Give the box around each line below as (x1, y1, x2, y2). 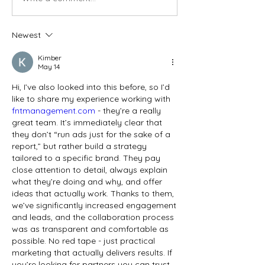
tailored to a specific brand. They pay (12, 152, 160, 163)
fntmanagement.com (12, 105, 95, 116)
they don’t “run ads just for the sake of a (12, 128, 170, 140)
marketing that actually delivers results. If (12, 247, 172, 258)
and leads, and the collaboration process (12, 211, 174, 222)
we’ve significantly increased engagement (12, 199, 176, 211)
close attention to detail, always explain (12, 164, 167, 175)
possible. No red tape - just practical (12, 235, 155, 246)
